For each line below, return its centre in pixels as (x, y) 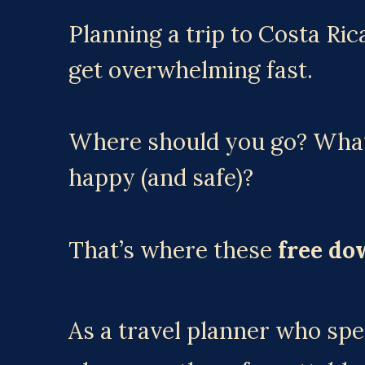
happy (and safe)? (161, 178)
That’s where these (173, 251)
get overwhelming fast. (190, 70)
